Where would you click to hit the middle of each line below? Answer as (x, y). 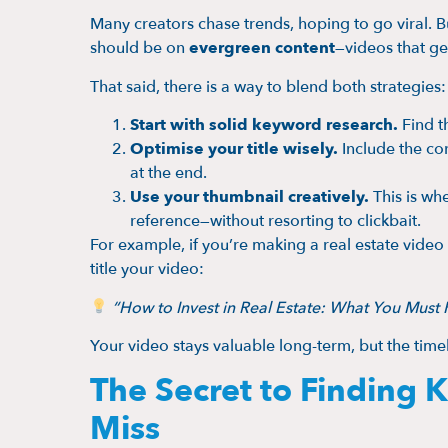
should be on (139, 48)
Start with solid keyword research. (264, 125)
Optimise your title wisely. (234, 149)
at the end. (168, 173)
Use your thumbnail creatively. (249, 197)
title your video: (147, 269)
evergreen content (262, 48)
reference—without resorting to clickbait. (275, 221)
